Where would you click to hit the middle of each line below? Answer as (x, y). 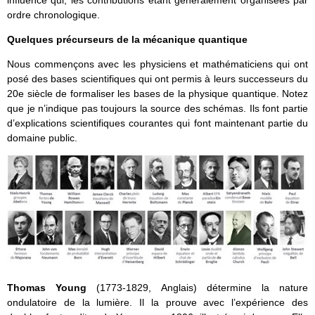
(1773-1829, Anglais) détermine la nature (202, 287)
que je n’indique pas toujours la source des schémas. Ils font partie (157, 109)
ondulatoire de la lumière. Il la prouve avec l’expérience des (157, 302)
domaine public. (42, 138)
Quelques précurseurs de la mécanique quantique (127, 40)
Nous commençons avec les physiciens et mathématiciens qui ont (157, 64)
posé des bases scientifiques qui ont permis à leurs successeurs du (157, 79)
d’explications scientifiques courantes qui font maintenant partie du (157, 123)
